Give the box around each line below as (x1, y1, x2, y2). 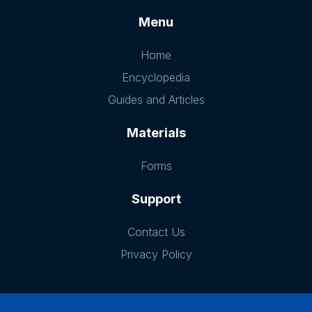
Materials (126, 125, 186, 140)
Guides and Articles (107, 93, 205, 107)
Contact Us (127, 225, 185, 239)
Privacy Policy (120, 247, 192, 261)
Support (131, 192, 181, 206)
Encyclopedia (122, 70, 190, 84)
